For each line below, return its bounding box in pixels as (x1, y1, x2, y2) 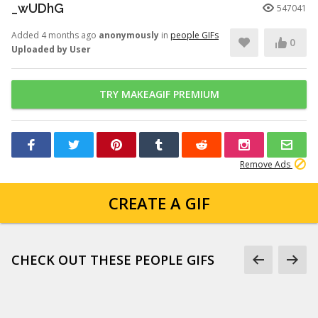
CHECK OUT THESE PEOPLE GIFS (11, 251, 214, 268)
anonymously (99, 29, 159, 41)
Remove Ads (240, 158, 292, 170)
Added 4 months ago (11, 29, 99, 41)
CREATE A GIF (108, 192, 210, 214)
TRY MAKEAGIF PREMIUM (99, 87, 219, 101)
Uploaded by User (11, 43, 91, 55)
